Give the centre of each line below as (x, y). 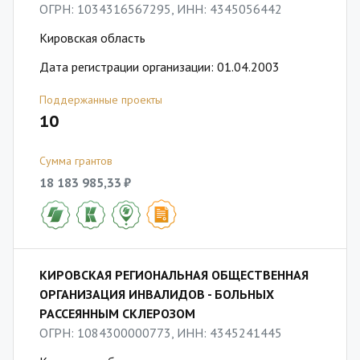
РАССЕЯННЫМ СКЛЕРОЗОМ (117, 313)
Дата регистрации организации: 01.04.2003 (160, 67)
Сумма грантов (76, 161)
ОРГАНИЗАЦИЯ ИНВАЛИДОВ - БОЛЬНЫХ (157, 294)
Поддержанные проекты (101, 100)
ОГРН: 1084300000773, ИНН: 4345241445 (161, 333)
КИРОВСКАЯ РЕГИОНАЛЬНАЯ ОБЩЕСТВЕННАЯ (174, 275)
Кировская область (92, 38)
